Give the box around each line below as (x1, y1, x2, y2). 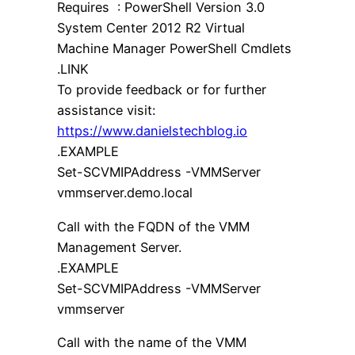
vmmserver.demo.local (57, 185, 193, 201)
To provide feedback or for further (57, 82, 266, 98)
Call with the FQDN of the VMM (57, 218, 250, 235)
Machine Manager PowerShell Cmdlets (57, 40, 292, 57)
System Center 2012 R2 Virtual (57, 20, 245, 36)
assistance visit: (57, 102, 155, 119)
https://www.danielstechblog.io (57, 123, 247, 139)
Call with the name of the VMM (57, 334, 246, 351)
